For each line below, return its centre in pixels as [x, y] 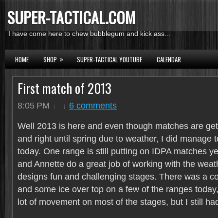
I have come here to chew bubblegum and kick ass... [89, 34]
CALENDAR [169, 59]
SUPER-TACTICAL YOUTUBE [109, 59]
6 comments [93, 105]
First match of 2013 [64, 88]
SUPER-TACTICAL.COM [71, 17]
